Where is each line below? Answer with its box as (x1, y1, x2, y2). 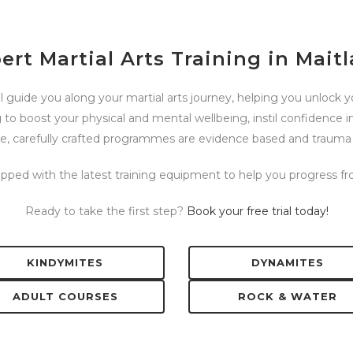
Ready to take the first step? (24, 204, 187, 218)
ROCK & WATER (238, 290, 338, 303)
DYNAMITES (251, 256, 325, 269)
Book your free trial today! (186, 204, 329, 218)
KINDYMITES (27, 256, 104, 269)
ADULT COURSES (12, 290, 118, 303)
